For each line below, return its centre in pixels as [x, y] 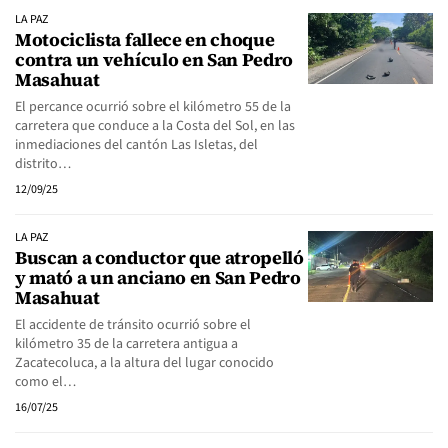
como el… [45, 382]
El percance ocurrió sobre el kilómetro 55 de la [153, 107]
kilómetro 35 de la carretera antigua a [126, 344]
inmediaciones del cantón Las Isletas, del [136, 145]
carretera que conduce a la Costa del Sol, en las [155, 126]
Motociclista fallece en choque [145, 39]
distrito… [43, 164]
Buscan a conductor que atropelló [159, 257]
